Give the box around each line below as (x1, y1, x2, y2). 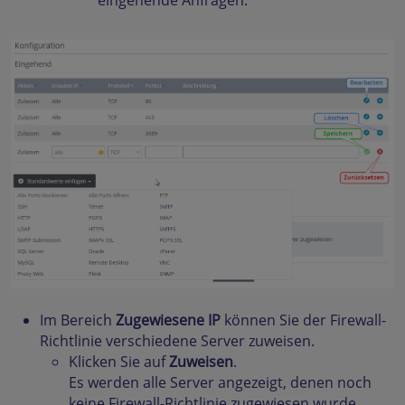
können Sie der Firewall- (221, 310, 386, 331)
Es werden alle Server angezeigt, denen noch (69, 372, 372, 393)
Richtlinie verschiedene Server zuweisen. (40, 331, 315, 352)
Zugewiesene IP (112, 310, 221, 331)
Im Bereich (40, 310, 112, 331)
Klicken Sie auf (69, 352, 169, 372)
